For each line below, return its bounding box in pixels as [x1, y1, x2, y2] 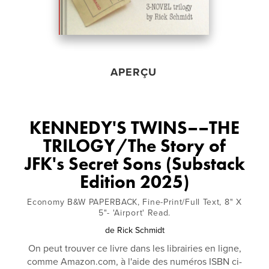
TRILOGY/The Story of [43, 134, 226, 157]
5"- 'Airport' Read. [98, 208, 171, 218]
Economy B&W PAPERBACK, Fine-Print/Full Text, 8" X [27, 197, 242, 207]
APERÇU [110, 65, 157, 79]
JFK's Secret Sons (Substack [24, 153, 245, 175]
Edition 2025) [80, 171, 189, 193]
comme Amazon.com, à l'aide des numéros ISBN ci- [27, 256, 242, 268]
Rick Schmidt [116, 225, 165, 235]
